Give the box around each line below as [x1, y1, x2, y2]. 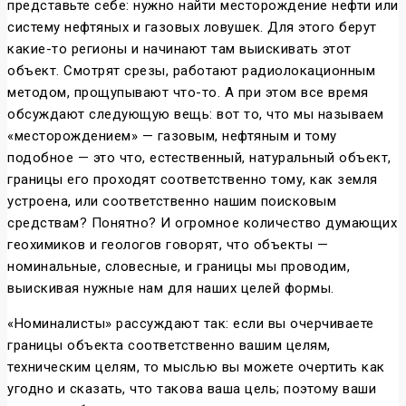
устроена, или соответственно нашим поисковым [7, 193, 336, 210]
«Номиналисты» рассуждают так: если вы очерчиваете [7, 315, 374, 333]
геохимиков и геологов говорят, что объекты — [7, 237, 328, 254]
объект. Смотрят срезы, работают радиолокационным [7, 63, 375, 80]
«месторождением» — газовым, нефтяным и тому [7, 128, 337, 145]
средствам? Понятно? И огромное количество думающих [7, 215, 397, 232]
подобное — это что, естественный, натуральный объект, [7, 150, 391, 167]
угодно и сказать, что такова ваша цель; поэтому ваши [7, 381, 376, 398]
